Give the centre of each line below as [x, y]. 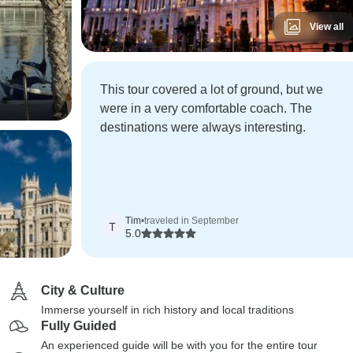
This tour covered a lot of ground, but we [211, 89]
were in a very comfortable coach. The [206, 108]
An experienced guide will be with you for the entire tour [179, 345]
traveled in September [191, 221]
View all [326, 27]
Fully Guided [79, 326]
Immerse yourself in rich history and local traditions [167, 310]
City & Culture [83, 290]
